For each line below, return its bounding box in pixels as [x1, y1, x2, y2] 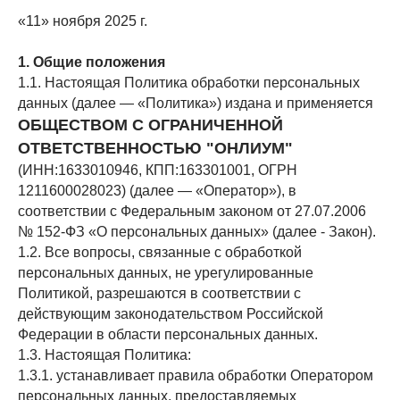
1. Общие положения [18, 54, 165, 70]
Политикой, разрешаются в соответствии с [18, 286, 301, 301]
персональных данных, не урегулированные [18, 265, 313, 280]
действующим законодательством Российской [18, 306, 323, 321]
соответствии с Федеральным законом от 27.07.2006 [18, 204, 366, 219]
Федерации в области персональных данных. [18, 327, 318, 342]
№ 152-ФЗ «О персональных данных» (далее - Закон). [18, 224, 376, 239]
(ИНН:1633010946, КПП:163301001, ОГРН [18, 162, 297, 178]
